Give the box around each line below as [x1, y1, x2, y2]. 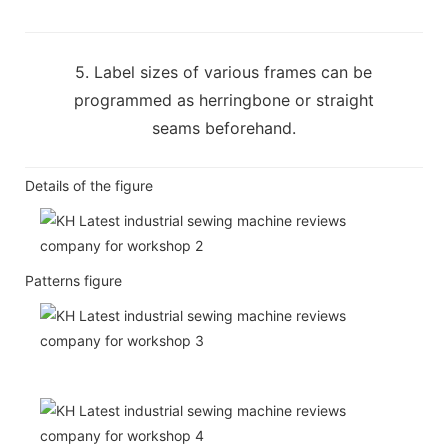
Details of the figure [25, 176, 153, 194]
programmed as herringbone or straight [73, 89, 374, 110]
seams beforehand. [151, 117, 296, 138]
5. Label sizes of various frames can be [75, 61, 373, 82]
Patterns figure [25, 271, 122, 289]
